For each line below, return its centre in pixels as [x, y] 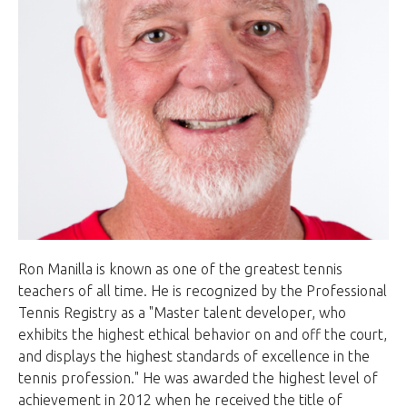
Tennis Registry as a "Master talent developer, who [182, 313]
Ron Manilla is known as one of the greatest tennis [180, 269]
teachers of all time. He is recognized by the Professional [203, 291]
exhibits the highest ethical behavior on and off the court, [203, 335]
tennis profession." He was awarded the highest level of [198, 378]
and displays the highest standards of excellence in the [194, 357]
